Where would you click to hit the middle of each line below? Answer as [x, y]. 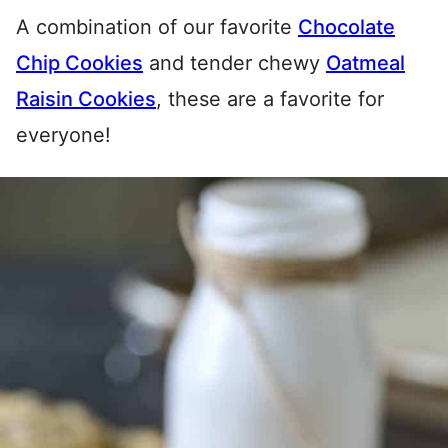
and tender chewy [234, 63]
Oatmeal [365, 63]
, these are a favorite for [270, 99]
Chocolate [346, 27]
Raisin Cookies [86, 99]
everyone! [63, 135]
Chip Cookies [79, 63]
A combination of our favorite [157, 27]
